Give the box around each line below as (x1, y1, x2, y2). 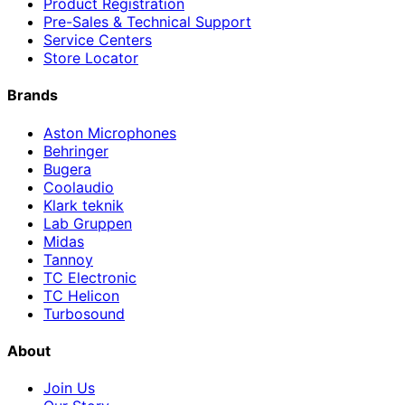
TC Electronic (43, 268, 137, 287)
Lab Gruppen (43, 213, 132, 232)
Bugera (43, 159, 91, 178)
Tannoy (43, 250, 93, 268)
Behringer (43, 141, 108, 160)
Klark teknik (43, 195, 124, 214)
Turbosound (43, 304, 125, 323)
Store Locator (43, 49, 138, 68)
